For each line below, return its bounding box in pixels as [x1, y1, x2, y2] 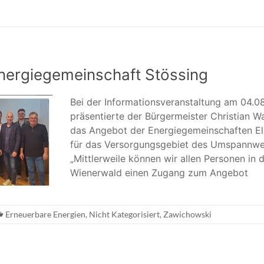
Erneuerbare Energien [5, 209, 85, 219]
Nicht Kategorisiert [89, 209, 160, 219]
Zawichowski [163, 209, 212, 219]
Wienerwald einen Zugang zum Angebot [70, 167, 248, 179]
